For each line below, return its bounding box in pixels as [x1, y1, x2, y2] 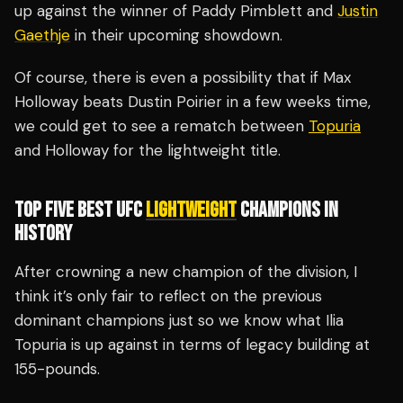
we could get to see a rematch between [14, 116, 309, 137]
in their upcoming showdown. [70, 25, 282, 46]
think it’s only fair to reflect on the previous [14, 286, 322, 307]
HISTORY [14, 220, 72, 247]
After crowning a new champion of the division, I [14, 262, 357, 282]
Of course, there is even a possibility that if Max [14, 67, 351, 88]
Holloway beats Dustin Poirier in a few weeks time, [14, 92, 371, 112]
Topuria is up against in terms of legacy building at [14, 335, 370, 355]
